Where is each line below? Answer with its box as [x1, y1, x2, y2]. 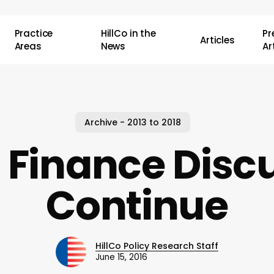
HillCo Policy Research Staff [95, 239, 218, 252]
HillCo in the [100, 27, 156, 40]
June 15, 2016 [95, 251, 147, 263]
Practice [14, 27, 53, 40]
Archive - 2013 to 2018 [84, 116, 181, 128]
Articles [200, 33, 235, 46]
